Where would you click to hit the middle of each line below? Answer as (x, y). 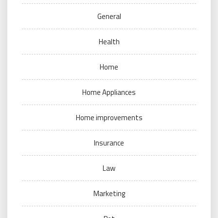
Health (109, 42)
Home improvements (109, 118)
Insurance (109, 143)
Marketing (109, 193)
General (109, 16)
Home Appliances (109, 92)
